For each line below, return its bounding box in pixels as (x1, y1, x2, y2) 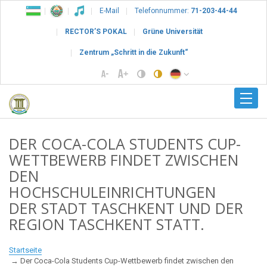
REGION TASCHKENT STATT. (9, 214, 204, 235)
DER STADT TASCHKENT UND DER (9, 198, 243, 219)
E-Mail (100, 7, 119, 15)
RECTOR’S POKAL (64, 27, 127, 36)
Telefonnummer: (135, 7, 189, 15)
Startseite (9, 245, 42, 254)
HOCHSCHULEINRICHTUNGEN (9, 182, 216, 203)
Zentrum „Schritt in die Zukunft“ (79, 48, 188, 57)
